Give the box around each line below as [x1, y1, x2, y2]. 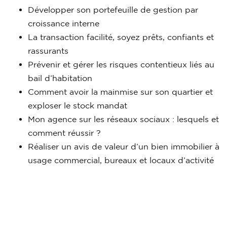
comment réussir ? [28, 128, 101, 137]
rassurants [28, 46, 68, 55]
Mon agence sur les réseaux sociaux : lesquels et [28, 115, 219, 124]
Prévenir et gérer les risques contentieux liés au [28, 60, 214, 69]
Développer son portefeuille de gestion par [28, 5, 198, 14]
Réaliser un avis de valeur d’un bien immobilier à [28, 142, 219, 151]
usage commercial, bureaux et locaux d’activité [28, 156, 214, 165]
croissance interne [28, 19, 99, 28]
